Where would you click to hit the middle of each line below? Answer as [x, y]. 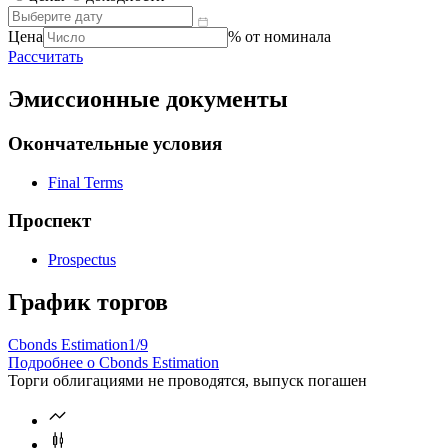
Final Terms [85, 250]
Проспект [49, 289]
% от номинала [279, 105]
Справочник [50, 44]
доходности [125, 64]
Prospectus [82, 328]
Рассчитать [45, 125]
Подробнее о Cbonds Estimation [113, 431]
